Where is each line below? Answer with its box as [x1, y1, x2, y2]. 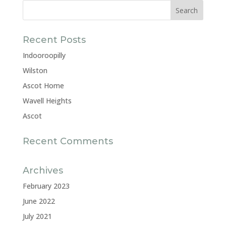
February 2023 [22, 181, 70, 191]
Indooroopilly [22, 50, 66, 60]
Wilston [22, 66, 47, 75]
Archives [22, 165, 63, 176]
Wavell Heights [22, 96, 72, 105]
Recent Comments [22, 136, 113, 147]
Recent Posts [22, 34, 86, 45]
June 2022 [22, 196, 55, 206]
